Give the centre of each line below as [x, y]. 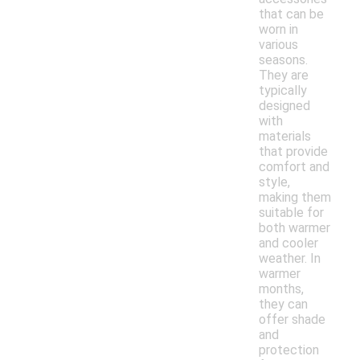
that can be [291, 14]
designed [284, 106]
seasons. [283, 60]
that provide [293, 152]
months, [281, 289]
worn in [278, 30]
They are [284, 76]
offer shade [292, 320]
